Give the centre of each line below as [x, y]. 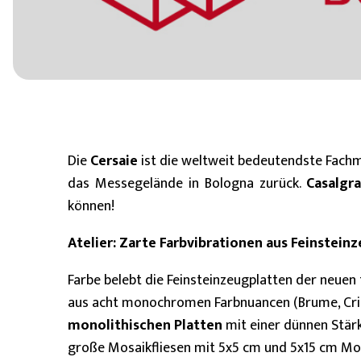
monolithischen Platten [145, 326]
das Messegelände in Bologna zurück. [187, 184]
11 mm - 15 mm [315, 32]
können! [91, 206]
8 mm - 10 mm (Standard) [180, 32]
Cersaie [114, 161]
